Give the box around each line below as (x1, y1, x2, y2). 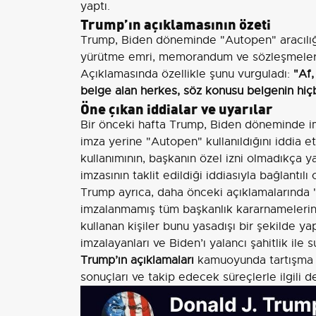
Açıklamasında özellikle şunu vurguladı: (80, 67, 293, 81)
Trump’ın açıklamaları (80, 253, 194, 267)
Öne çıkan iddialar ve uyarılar (80, 97, 273, 118)
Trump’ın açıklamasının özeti (80, 13, 271, 33)
